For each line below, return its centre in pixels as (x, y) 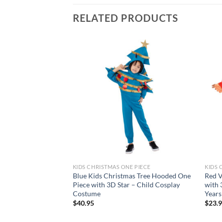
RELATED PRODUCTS (126, 18)
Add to (178, 63)
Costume (86, 193)
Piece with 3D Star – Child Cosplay (126, 184)
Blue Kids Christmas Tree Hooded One (132, 175)
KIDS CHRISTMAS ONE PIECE (111, 166)
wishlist (178, 70)
